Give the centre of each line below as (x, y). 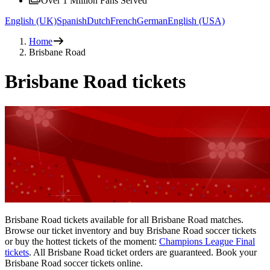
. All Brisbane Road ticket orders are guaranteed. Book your (143, 252)
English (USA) (196, 20)
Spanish (72, 20)
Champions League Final (207, 241)
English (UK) (31, 20)
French (124, 20)
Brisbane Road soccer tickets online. (74, 263)
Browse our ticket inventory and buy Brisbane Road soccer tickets (130, 230)
